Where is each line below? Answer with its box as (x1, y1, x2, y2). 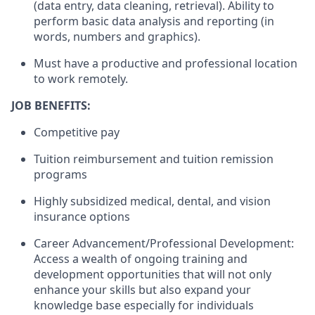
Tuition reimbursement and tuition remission (34, 150, 274, 167)
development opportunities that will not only (34, 266, 271, 282)
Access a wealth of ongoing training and (34, 250, 247, 266)
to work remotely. (34, 70, 128, 86)
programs (34, 166, 87, 182)
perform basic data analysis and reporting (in (34, 13, 274, 29)
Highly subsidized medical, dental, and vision (34, 193, 271, 209)
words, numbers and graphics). (34, 28, 200, 44)
